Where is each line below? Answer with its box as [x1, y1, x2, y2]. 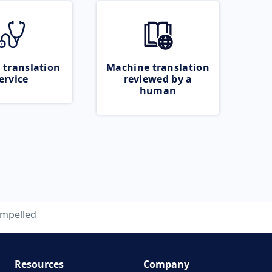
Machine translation [106, 61, 209, 74]
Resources [14, 257, 64, 271]
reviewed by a [123, 72, 192, 86]
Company [143, 257, 189, 271]
